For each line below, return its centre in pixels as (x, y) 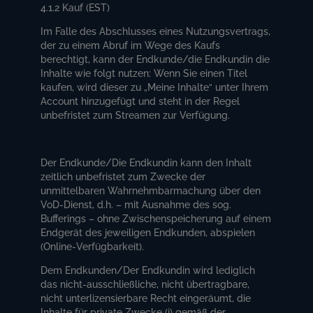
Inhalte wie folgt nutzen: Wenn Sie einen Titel (144, 73)
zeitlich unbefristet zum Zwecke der (123, 176)
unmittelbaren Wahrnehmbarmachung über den (151, 190)
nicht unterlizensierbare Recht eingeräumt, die (146, 298)
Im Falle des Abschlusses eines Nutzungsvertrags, (156, 31)
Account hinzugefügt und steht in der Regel (140, 101)
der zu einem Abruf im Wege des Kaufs (131, 45)
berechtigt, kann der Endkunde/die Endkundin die (155, 59)
